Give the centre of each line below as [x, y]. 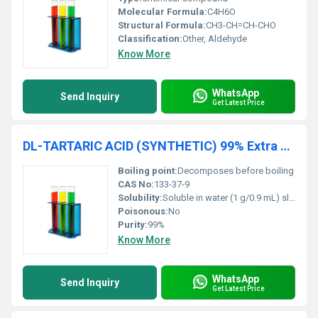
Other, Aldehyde [215, 39]
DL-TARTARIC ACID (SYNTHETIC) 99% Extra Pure [285, 146]
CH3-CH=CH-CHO [241, 25]
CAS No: [136, 184]
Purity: [133, 225]
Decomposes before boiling [236, 171]
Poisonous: [143, 211]
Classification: [150, 39]
